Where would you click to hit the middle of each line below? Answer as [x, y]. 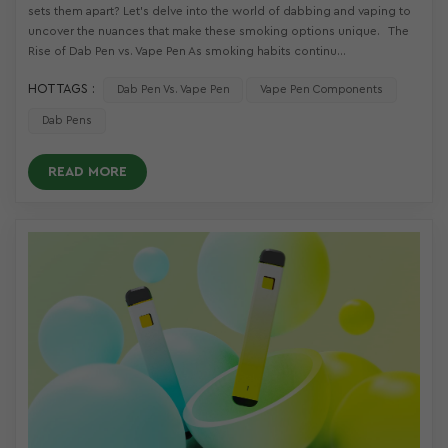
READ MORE [87, 171]
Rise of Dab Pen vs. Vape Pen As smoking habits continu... [187, 51]
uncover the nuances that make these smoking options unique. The [218, 31]
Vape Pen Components [322, 89]
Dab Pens [66, 120]
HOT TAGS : [61, 88]
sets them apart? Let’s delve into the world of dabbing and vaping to [219, 11]
